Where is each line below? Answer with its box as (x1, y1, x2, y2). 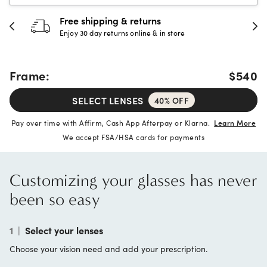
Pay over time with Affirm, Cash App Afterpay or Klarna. (11, 117, 215, 128)
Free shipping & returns (60, 14, 161, 27)
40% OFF (154, 94, 189, 106)
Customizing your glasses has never (10, 170, 257, 190)
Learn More (214, 117, 256, 128)
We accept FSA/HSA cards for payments (63, 132, 204, 142)
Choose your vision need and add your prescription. (10, 243, 207, 254)
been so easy (10, 190, 100, 209)
